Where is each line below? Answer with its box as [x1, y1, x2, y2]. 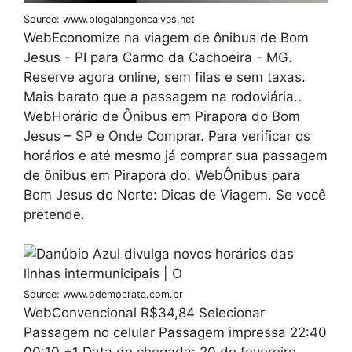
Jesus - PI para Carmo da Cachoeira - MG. [24, 49, 292, 65]
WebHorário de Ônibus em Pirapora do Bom [24, 108, 300, 124]
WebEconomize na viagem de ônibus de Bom [24, 29, 309, 46]
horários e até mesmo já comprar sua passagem [24, 147, 328, 163]
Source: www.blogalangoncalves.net [24, 13, 195, 25]
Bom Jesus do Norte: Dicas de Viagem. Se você [24, 186, 326, 203]
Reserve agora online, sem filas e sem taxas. [24, 68, 306, 85]
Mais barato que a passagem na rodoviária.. [24, 88, 302, 104]
